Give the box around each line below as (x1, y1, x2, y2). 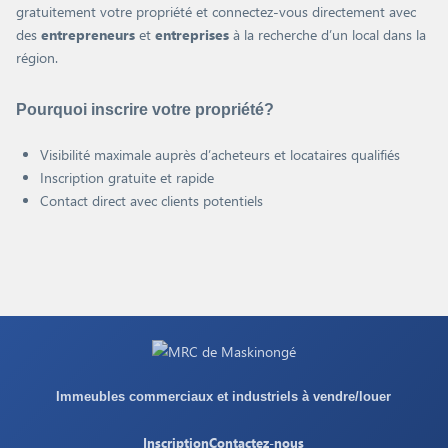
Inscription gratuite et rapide (40, 168, 214, 187)
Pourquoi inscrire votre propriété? (16, 101, 274, 118)
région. (16, 48, 58, 67)
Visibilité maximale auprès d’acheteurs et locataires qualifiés (40, 145, 400, 164)
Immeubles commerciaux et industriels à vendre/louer (56, 389, 392, 404)
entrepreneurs (41, 25, 135, 44)
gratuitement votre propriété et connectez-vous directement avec (16, 2, 416, 21)
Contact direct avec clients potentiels (40, 191, 263, 210)
